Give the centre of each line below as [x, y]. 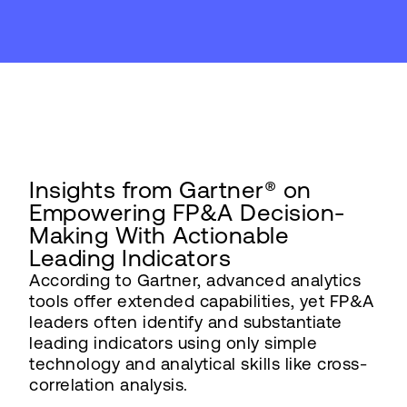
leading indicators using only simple [173, 343]
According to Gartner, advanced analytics [195, 280]
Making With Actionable [159, 235]
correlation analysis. [109, 385]
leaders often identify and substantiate [186, 322]
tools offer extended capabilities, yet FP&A [202, 301]
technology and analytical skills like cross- [198, 364]
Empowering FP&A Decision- [187, 213]
